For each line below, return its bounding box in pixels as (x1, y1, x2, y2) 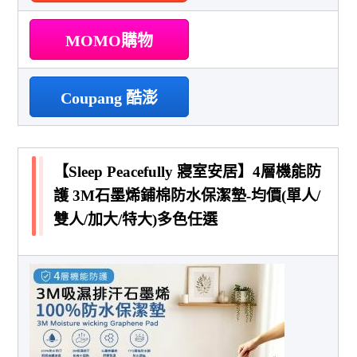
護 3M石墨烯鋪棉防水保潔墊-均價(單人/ (53, 186, 321, 204)
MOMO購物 (65, 31, 154, 49)
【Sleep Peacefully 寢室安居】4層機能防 (53, 163, 322, 180)
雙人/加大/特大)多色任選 (53, 210, 218, 228)
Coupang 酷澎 (61, 88, 159, 107)
